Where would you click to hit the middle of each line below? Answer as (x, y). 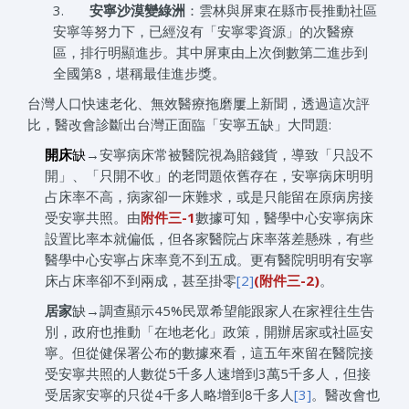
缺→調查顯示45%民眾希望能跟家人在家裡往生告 (223, 311)
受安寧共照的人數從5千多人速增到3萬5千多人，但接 (207, 374)
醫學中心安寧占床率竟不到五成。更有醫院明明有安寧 (209, 260)
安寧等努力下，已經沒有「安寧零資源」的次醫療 (204, 31)
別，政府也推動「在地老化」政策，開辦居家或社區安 (209, 332)
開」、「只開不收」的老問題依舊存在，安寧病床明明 (209, 176)
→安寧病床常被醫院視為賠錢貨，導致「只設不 (229, 155)
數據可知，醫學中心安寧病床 (284, 218)
